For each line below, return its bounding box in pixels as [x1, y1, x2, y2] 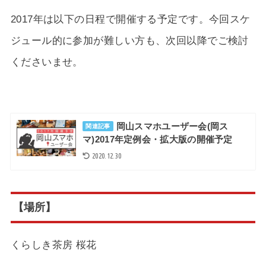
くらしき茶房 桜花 [10, 238, 97, 251]
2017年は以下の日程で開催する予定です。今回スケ [10, 13, 251, 26]
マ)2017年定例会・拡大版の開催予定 [83, 134, 233, 144]
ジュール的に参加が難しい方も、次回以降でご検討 [10, 34, 249, 47]
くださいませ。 [10, 56, 83, 68]
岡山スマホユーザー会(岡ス [116, 121, 229, 131]
